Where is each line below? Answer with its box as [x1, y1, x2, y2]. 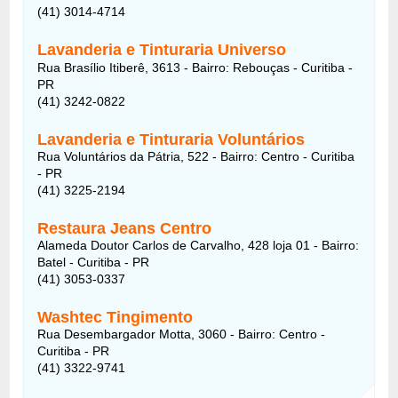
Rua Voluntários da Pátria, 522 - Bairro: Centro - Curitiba [37, 148, 355, 163]
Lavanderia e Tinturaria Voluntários [37, 130, 306, 148]
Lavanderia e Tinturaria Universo [37, 40, 287, 59]
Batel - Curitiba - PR [37, 254, 150, 269]
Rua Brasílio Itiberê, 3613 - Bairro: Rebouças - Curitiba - [37, 60, 354, 75]
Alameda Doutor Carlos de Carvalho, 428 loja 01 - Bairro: [37, 237, 360, 252]
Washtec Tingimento [37, 307, 194, 326]
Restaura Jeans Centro [37, 219, 212, 237]
